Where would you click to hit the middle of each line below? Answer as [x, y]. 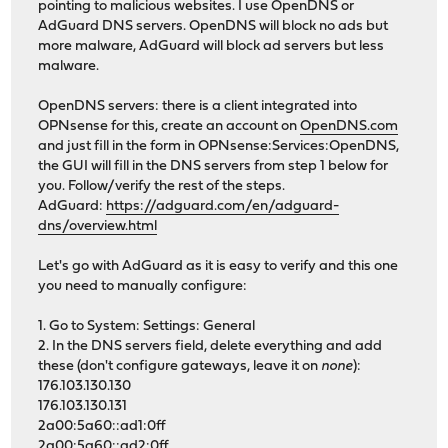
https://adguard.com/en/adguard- [223, 206]
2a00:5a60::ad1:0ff [102, 426]
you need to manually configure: [143, 286]
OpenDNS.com [349, 126]
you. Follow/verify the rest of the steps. [162, 186]
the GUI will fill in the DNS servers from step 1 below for [213, 166]
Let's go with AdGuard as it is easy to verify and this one [218, 266]
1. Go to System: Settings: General [147, 326]
